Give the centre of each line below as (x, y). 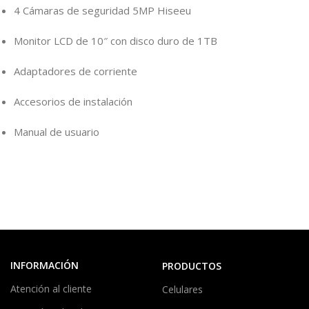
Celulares (182, 290)
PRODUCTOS (191, 266)
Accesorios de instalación (73, 102)
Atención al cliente (51, 289)
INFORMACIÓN (44, 266)
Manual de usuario (57, 132)
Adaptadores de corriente (76, 71)
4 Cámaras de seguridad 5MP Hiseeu (102, 11)
